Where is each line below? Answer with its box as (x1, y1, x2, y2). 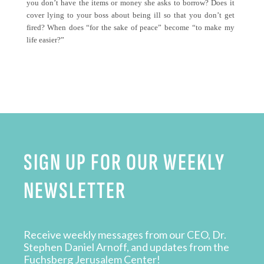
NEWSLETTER (24, 176, 126, 205)
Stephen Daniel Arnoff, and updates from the (24, 240, 229, 253)
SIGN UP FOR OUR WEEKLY (24, 148, 225, 177)
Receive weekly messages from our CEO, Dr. (24, 227, 226, 241)
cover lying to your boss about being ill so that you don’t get (26, 10, 235, 19)
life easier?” (26, 35, 64, 44)
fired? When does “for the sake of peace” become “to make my (26, 22, 235, 32)
